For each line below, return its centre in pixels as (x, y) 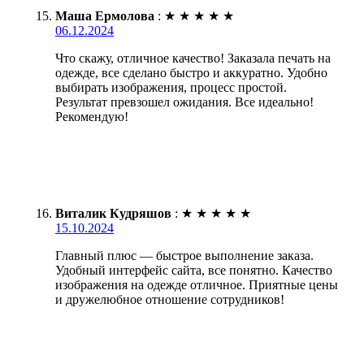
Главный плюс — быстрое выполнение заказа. (184, 255)
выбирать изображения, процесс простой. (171, 87)
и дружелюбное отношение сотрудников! (170, 299)
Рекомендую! (92, 116)
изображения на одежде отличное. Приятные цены (197, 284)
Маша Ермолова (105, 15)
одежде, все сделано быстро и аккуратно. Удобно (191, 72)
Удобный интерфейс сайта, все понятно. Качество (194, 270)
